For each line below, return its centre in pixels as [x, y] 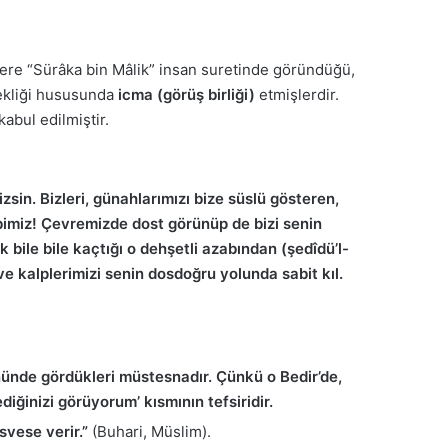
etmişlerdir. [297, 95]
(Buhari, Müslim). [149, 432]
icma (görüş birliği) [186, 95]
